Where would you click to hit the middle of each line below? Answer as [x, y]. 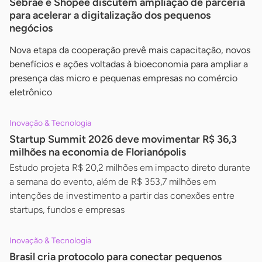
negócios [31, 28]
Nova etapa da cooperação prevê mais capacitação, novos [130, 50]
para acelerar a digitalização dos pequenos [110, 15]
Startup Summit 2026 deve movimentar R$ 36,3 [123, 139]
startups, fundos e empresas [67, 210]
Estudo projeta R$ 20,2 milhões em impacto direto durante [130, 168]
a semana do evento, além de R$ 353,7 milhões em [113, 182]
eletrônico [31, 92]
